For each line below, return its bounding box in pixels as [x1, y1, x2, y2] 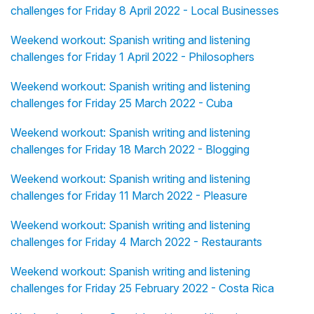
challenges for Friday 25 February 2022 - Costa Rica [11, 281, 274, 296]
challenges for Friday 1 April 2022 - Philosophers [11, 50, 254, 64]
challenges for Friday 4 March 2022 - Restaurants [11, 235, 262, 250]
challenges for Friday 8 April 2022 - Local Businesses [11, 4, 279, 18]
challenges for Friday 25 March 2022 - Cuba [11, 96, 233, 111]
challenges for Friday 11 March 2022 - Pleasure [11, 189, 247, 203]
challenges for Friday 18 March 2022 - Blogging [11, 142, 250, 157]
